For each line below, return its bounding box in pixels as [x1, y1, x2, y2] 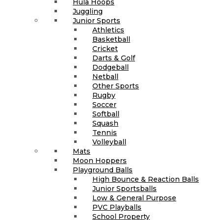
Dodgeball [92, 62, 129, 72]
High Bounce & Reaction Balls [92, 174, 199, 184]
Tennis [92, 128, 117, 137]
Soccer [92, 100, 116, 109]
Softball [92, 109, 119, 118]
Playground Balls [73, 165, 133, 174]
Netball [92, 72, 118, 81]
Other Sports [92, 81, 139, 90]
